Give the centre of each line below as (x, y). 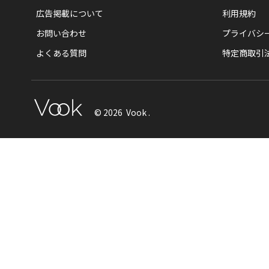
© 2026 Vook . (122, 112)
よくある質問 (61, 53)
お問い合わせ (61, 33)
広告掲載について (70, 13)
